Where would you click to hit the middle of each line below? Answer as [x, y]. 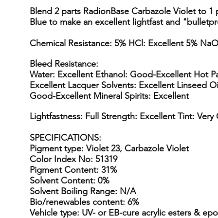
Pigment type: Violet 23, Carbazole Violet [109, 148]
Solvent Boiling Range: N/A [83, 191]
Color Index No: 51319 [73, 159]
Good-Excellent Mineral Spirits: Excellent [109, 96]
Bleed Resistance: [64, 64]
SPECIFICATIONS [64, 138]
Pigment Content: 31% [73, 170]
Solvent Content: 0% [70, 181]
